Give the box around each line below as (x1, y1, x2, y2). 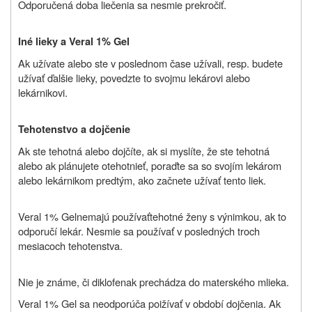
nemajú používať (77, 208, 150, 224)
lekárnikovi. (18, 84, 68, 100)
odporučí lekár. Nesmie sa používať (18, 223, 174, 238)
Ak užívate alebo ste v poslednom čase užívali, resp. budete (18, 55, 283, 70)
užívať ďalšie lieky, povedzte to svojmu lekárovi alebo (18, 70, 250, 85)
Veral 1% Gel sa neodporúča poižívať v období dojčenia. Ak (18, 295, 281, 311)
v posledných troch (177, 223, 260, 238)
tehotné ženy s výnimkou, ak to (150, 208, 286, 224)
